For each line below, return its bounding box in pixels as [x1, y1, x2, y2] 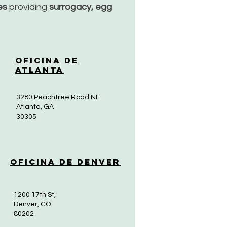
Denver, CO [14, 201, 51, 208]
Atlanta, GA [16, 103, 54, 110]
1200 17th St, [14, 191, 56, 198]
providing [9, 2, 49, 12]
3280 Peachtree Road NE [16, 94, 100, 101]
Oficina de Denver [10, 157, 121, 167]
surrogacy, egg [49, 2, 112, 12]
